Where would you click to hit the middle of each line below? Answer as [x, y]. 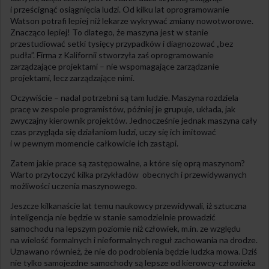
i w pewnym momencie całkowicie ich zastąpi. [94, 143]
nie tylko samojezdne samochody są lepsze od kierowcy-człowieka [133, 262]
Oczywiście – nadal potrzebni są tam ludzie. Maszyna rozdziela [124, 97]
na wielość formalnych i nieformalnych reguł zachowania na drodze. [134, 240]
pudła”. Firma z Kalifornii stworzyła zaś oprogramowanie [112, 55]
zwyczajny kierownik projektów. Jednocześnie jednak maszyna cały [134, 120]
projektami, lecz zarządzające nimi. [72, 77]
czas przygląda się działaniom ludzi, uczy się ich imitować [113, 131]
